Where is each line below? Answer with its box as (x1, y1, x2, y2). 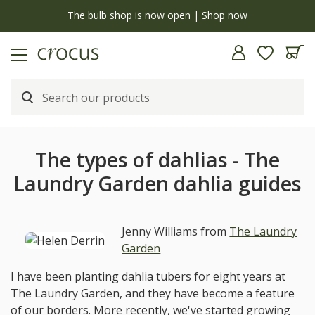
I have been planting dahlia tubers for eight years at (11, 268, 285, 284)
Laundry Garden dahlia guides (13, 169, 302, 198)
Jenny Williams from (122, 223, 230, 239)
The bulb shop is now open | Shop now (67, 8, 247, 22)
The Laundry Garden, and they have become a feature (11, 285, 295, 301)
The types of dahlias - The (35, 146, 280, 174)
